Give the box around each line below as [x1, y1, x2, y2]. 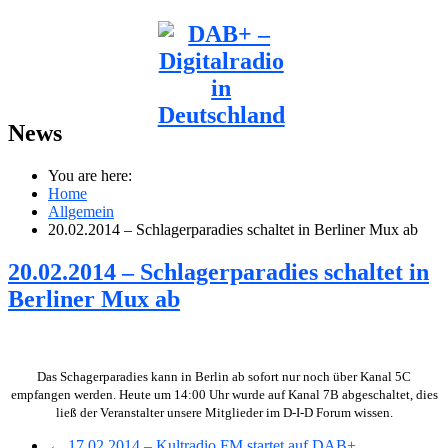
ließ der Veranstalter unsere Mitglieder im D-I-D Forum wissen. [55, 404, 393, 420]
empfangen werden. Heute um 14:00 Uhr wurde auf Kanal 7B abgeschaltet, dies [10, 386, 438, 402]
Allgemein [48, 202, 114, 220]
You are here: [48, 166, 132, 184]
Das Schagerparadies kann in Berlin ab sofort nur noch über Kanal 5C [37, 368, 411, 384]
